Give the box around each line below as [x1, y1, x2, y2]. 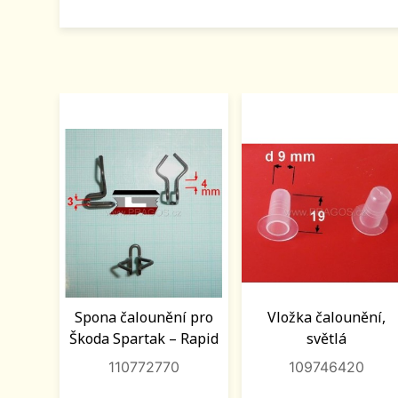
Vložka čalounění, [267, 307, 386, 328]
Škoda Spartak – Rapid [69, 329, 219, 349]
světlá [306, 329, 346, 349]
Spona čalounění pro [75, 307, 213, 328]
